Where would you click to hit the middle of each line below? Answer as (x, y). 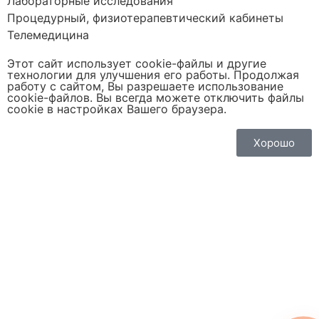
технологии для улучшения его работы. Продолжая (153, 75)
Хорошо (274, 143)
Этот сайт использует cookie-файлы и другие (137, 64)
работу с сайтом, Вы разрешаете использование (145, 87)
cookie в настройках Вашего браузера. (117, 109)
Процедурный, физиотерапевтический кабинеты (145, 18)
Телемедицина (48, 35)
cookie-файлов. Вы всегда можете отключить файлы (156, 98)
